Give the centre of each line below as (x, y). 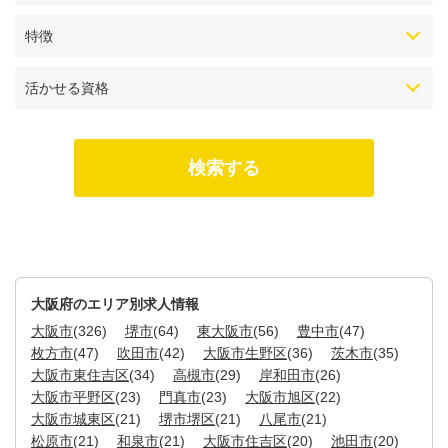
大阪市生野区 (245, 353)
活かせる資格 (67, 88)
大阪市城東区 (73, 419)
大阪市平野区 (73, 397)
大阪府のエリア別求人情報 (115, 304)
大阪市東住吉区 (80, 375)
